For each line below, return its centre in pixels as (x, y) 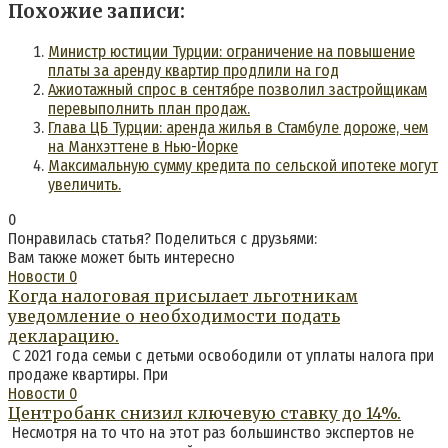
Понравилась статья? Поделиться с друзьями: (162, 238)
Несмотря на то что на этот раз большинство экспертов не (211, 432)
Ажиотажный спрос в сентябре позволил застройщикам (237, 89)
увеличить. (84, 184)
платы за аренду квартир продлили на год (193, 70)
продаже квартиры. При (88, 374)
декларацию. (63, 335)
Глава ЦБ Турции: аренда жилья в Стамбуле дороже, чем (238, 127)
